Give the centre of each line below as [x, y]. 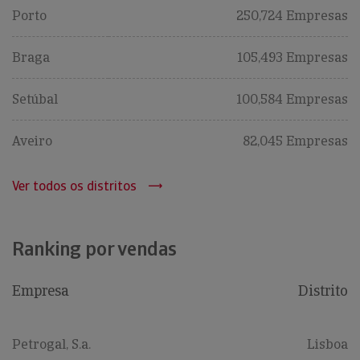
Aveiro [32, 141]
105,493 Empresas [292, 57]
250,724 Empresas [292, 16]
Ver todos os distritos [74, 186]
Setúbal [35, 99]
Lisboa [327, 344]
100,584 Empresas [292, 99]
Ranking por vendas [94, 249]
